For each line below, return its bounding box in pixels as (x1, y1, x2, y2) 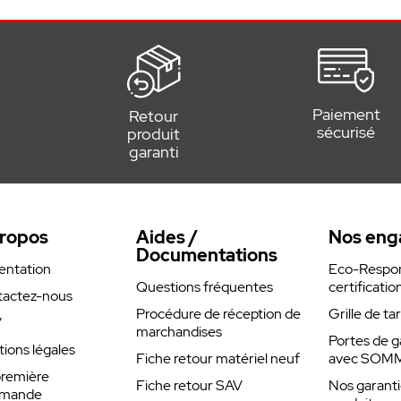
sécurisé (317, 122, 376, 142)
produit (127, 124, 181, 144)
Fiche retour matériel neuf (136, 349, 301, 368)
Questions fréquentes (136, 277, 274, 296)
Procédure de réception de (136, 304, 302, 323)
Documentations (136, 243, 278, 267)
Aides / (136, 226, 199, 249)
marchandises (136, 322, 223, 341)
